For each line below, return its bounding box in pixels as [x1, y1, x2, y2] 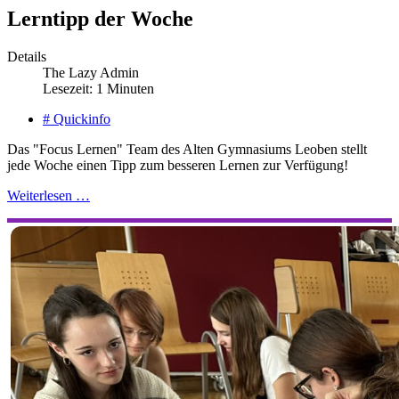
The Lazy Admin [43, 64, 139, 80]
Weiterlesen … [7, 187, 90, 203]
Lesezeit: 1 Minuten [43, 80, 154, 96]
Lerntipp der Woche [7, 6, 193, 30]
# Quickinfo [43, 110, 110, 126]
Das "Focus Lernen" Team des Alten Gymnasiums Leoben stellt [7, 141, 367, 157]
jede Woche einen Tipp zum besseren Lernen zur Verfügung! [7, 157, 348, 173]
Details [7, 48, 46, 64]
